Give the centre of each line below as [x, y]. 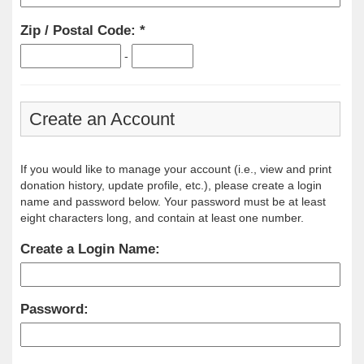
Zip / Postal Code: [80, 30]
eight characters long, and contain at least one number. [162, 217]
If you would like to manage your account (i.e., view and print [176, 169]
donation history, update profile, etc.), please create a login [171, 185]
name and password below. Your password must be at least [173, 201]
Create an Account [102, 119]
